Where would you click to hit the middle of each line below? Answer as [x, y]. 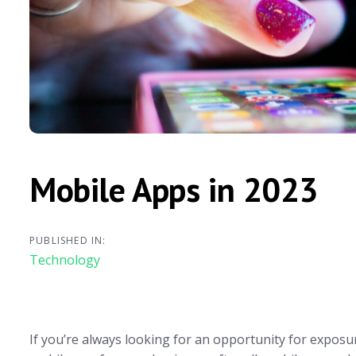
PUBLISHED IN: [68, 241]
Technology [65, 260]
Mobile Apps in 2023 [174, 189]
